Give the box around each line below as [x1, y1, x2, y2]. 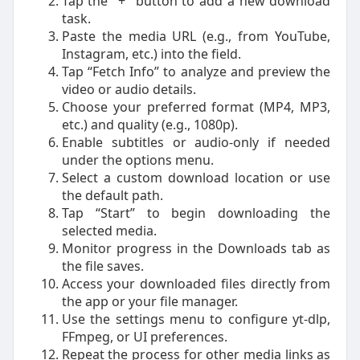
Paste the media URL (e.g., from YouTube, [61, 27, 331, 45]
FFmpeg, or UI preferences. [61, 328, 227, 346]
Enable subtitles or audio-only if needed [61, 133, 331, 151]
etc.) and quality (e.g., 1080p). [61, 116, 238, 133]
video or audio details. [61, 80, 196, 98]
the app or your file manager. [61, 292, 238, 310]
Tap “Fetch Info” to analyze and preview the [61, 63, 331, 80]
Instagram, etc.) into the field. [61, 45, 241, 63]
